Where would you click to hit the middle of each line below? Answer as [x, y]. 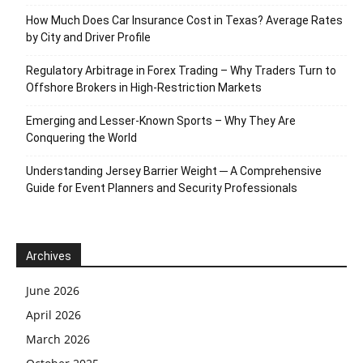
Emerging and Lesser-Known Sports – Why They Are [161, 120]
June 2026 [53, 290]
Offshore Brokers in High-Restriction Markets [144, 87]
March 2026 [58, 339]
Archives [49, 256]
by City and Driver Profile [88, 37]
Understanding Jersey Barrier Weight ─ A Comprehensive [174, 171]
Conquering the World [81, 137]
